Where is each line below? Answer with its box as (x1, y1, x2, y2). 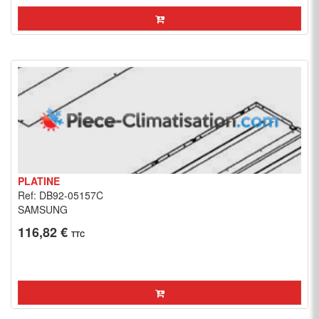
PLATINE (18, 174, 60, 188)
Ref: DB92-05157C (18, 188, 103, 202)
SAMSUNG (18, 202, 68, 216)
